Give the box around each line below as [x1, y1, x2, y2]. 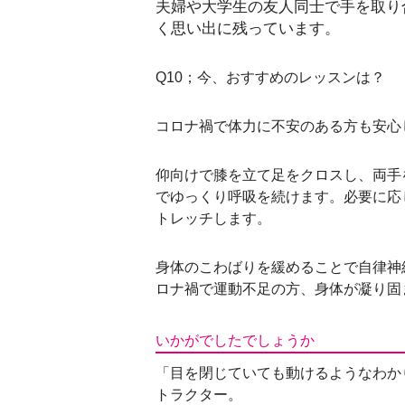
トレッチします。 [155, 211, 271, 226]
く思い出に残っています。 [155, 20, 340, 37]
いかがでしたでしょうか [155, 331, 329, 348]
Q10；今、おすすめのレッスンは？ [155, 70, 385, 85]
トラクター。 [155, 387, 242, 402]
